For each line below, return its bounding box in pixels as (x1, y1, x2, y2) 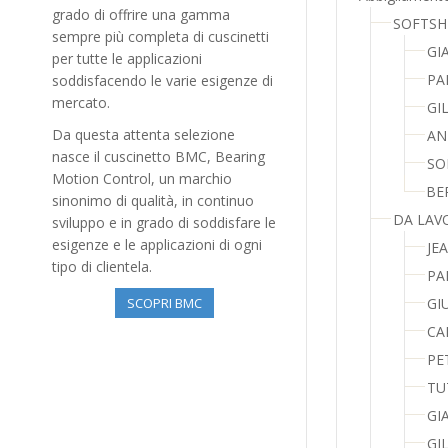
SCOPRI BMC (126, 294, 202, 313)
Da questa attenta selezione (52, 125, 235, 145)
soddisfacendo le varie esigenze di (52, 71, 273, 91)
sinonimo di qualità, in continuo (52, 191, 254, 211)
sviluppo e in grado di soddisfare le (52, 213, 276, 233)
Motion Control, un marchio (52, 169, 232, 189)
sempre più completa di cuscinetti (52, 27, 269, 47)
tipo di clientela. (52, 257, 152, 277)
